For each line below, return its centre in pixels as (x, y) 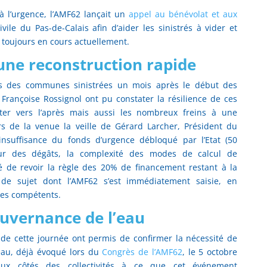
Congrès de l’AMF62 (142, 252)
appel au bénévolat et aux (183, 14)
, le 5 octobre (210, 252)
